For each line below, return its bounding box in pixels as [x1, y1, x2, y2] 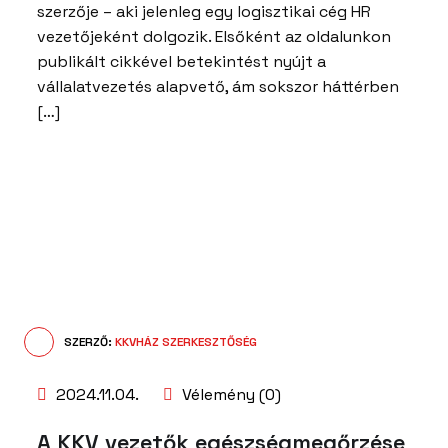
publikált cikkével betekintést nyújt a [37, 50, 326, 72]
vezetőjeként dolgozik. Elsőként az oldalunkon [37, 25, 391, 47]
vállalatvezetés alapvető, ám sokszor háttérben [37, 75, 399, 97]
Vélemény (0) [178, 384, 281, 406]
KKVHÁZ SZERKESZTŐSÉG [115, 334, 257, 351]
